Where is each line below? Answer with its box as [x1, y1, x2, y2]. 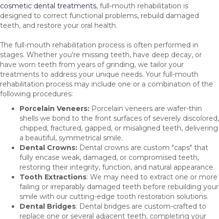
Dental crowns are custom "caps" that [77, 143, 208, 152]
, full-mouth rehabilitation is [96, 1, 188, 10]
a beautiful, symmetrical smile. [20, 133, 123, 142]
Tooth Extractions [20, 172, 87, 181]
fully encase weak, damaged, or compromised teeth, [20, 153, 199, 162]
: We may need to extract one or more [87, 172, 218, 181]
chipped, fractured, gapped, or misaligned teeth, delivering [20, 123, 218, 132]
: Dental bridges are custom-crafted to [76, 201, 206, 211]
